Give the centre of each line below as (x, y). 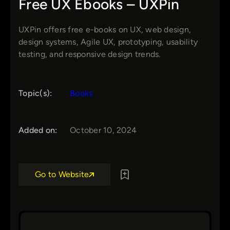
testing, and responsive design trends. (90, 54)
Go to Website (62, 175)
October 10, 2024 (103, 130)
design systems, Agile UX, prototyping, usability (108, 42)
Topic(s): (35, 93)
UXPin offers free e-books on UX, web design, (105, 30)
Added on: (38, 130)
